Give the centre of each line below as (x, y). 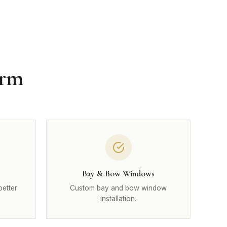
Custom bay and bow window (118, 188)
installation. (118, 199)
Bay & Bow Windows (118, 174)
